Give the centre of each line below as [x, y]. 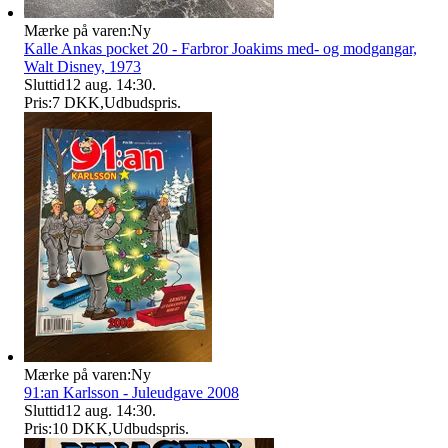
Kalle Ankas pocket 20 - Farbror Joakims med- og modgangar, [220, 48]
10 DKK [80, 428]
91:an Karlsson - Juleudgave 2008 [131, 392]
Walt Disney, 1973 [82, 66]
